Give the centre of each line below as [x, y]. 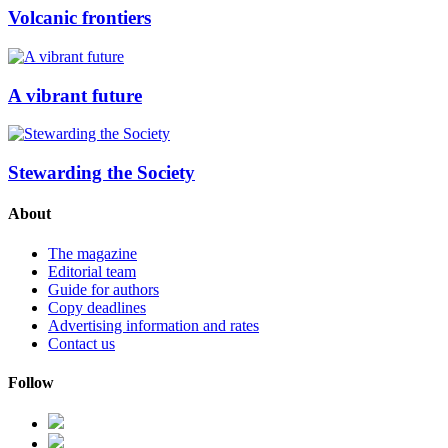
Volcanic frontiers [79, 18]
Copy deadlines [97, 307]
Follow [31, 382]
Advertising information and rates [153, 325]
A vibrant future [75, 95]
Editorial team [92, 271]
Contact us [81, 343]
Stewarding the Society [101, 172]
